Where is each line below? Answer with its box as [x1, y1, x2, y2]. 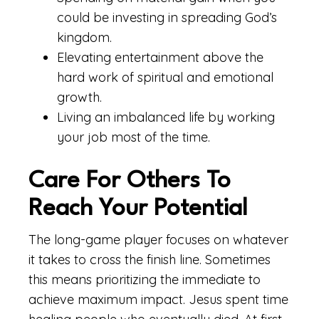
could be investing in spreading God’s [57, 9, 277, 26]
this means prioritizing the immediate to [28, 271, 261, 288]
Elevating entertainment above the [57, 49, 263, 66]
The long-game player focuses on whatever [28, 231, 288, 248]
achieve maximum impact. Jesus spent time [28, 291, 288, 308]
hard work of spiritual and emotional [57, 69, 273, 85]
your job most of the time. [57, 129, 210, 145]
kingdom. [57, 29, 112, 46]
